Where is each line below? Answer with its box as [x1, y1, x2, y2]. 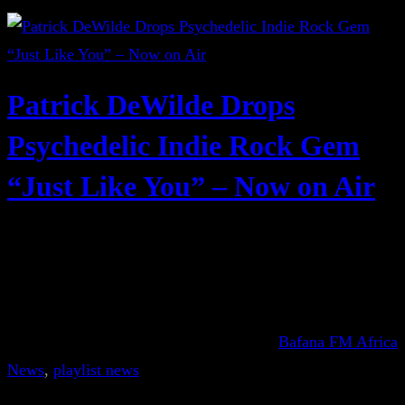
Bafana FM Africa [278, 333, 398, 351]
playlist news [53, 361, 139, 379]
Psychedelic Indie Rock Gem [7, 129, 360, 162]
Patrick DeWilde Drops [7, 89, 295, 121]
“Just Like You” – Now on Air [7, 170, 375, 202]
